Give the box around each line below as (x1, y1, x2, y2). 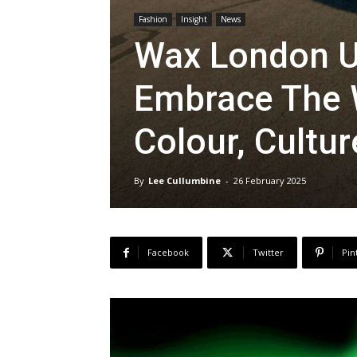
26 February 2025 (233, 175, 306, 187)
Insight (181, 14, 207, 25)
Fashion (139, 14, 167, 25)
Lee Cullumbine (148, 175, 221, 187)
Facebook (147, 246, 189, 259)
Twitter (253, 246, 284, 259)
